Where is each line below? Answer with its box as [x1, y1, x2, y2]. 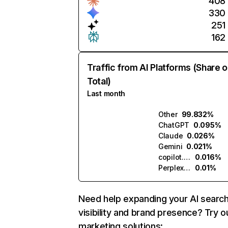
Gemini [158, 142, 183, 151]
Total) [87, 76, 111, 87]
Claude [158, 131, 183, 140]
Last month [87, 89, 126, 98]
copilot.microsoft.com [183, 153, 190, 161]
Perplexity [184, 163, 191, 172]
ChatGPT [158, 121, 190, 129]
